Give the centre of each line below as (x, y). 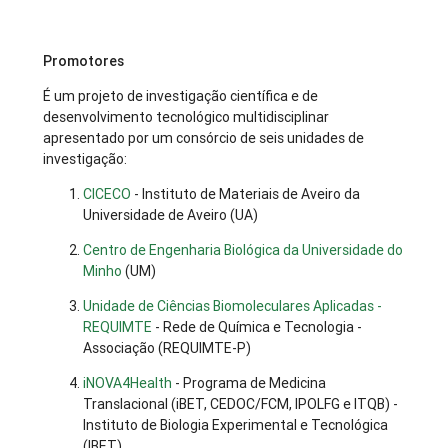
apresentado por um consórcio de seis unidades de (204, 138)
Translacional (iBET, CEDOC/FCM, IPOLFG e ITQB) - (241, 404)
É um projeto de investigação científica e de (181, 96)
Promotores (84, 61)
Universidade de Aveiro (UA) (171, 215)
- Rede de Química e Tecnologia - (257, 327)
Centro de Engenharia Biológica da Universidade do (243, 250)
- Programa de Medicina (249, 383)
